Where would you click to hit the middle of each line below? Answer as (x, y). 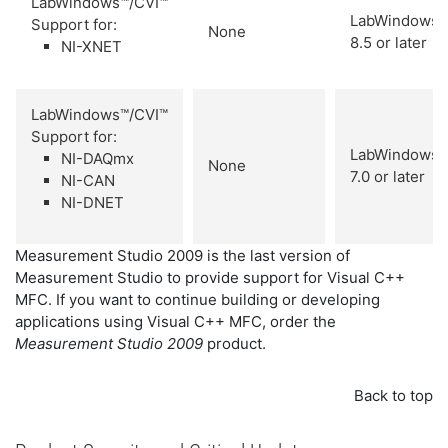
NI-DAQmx (97, 158)
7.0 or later (387, 176)
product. (234, 343)
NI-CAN (88, 180)
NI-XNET (91, 46)
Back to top (393, 395)
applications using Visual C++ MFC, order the (175, 321)
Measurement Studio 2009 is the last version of (182, 255)
